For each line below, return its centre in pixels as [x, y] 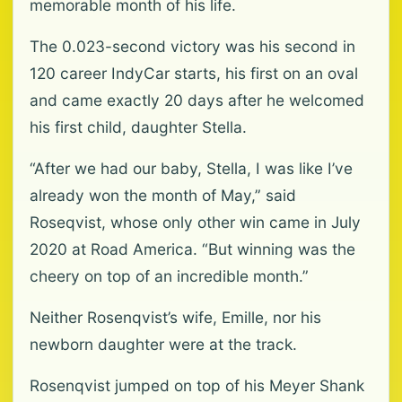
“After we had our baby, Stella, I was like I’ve [191, 169]
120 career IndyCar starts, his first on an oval [194, 74]
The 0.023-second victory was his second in [192, 47]
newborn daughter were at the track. [163, 345]
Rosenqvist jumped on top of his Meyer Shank [197, 386]
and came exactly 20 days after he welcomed [197, 100]
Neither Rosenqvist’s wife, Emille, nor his [175, 318]
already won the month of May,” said [163, 196]
